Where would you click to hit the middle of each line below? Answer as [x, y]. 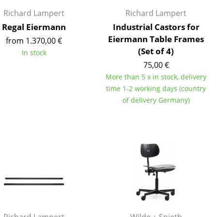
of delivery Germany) [156, 100]
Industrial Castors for [156, 27]
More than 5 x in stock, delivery [156, 77]
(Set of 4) [156, 51]
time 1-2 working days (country [156, 88]
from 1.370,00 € [34, 41]
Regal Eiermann [34, 27]
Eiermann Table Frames [156, 39]
